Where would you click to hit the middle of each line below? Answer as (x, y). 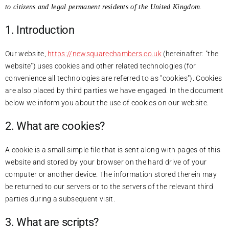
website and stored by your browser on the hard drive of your (106, 162)
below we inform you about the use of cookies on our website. (107, 102)
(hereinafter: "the (190, 53)
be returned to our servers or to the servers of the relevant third (109, 186)
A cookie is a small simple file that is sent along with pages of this (113, 150)
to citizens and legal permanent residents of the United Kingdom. (104, 6)
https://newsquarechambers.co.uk (105, 53)
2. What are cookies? (55, 126)
